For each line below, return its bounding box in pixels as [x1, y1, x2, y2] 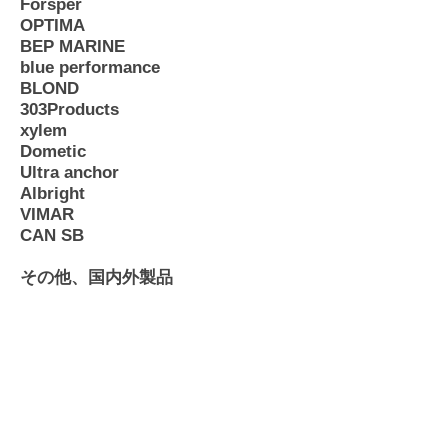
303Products [20, 100, 119, 119]
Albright [20, 184, 85, 203]
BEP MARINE [20, 37, 125, 56]
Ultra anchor [20, 163, 119, 182]
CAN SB [20, 226, 84, 245]
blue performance [20, 58, 160, 77]
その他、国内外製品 [20, 268, 173, 287]
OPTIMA [20, 16, 85, 35]
